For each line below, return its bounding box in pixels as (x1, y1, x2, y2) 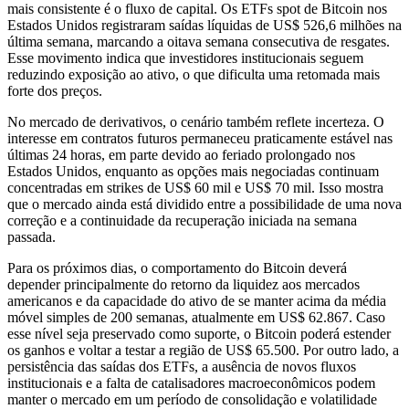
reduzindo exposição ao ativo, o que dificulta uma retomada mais (7, 66, 380, 82)
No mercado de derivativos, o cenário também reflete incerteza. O (7, 113, 384, 130)
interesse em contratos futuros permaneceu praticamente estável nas (7, 130, 393, 146)
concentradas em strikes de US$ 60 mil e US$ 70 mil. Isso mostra (7, 179, 383, 195)
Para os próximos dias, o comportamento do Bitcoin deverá (7, 259, 347, 276)
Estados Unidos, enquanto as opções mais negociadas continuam (7, 163, 379, 179)
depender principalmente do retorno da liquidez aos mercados (7, 276, 360, 292)
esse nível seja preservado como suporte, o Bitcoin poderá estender (7, 325, 391, 341)
